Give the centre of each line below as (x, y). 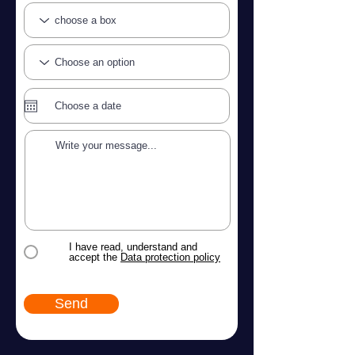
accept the (93, 257)
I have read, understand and (133, 247)
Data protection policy (170, 257)
